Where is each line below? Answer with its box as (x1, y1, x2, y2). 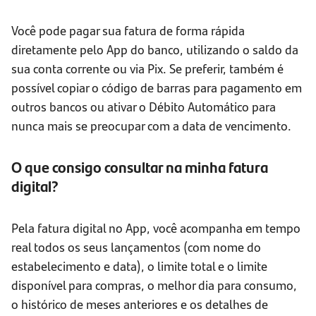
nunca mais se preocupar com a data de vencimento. (11, 116, 291, 135)
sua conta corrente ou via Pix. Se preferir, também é (11, 59, 284, 78)
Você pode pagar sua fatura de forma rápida (11, 21, 245, 39)
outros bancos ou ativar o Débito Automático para (11, 97, 276, 116)
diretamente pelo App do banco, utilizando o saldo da (11, 40, 298, 59)
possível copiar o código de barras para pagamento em (11, 78, 302, 97)
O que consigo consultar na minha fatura (11, 156, 268, 178)
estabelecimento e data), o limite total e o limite (11, 257, 267, 275)
